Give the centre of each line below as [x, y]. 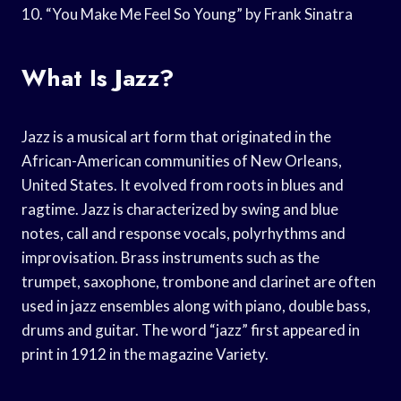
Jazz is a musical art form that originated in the [176, 136]
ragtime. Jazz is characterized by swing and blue [180, 209]
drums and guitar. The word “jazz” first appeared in [191, 329]
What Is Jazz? [98, 77]
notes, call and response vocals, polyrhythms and [183, 233]
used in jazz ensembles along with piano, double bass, [196, 305]
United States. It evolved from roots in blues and [183, 184]
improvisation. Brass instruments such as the [171, 257]
